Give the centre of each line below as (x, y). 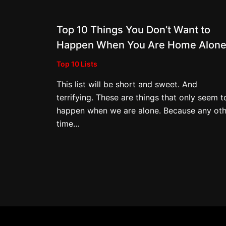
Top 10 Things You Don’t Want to (133, 30)
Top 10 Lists (77, 64)
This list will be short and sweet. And (127, 84)
